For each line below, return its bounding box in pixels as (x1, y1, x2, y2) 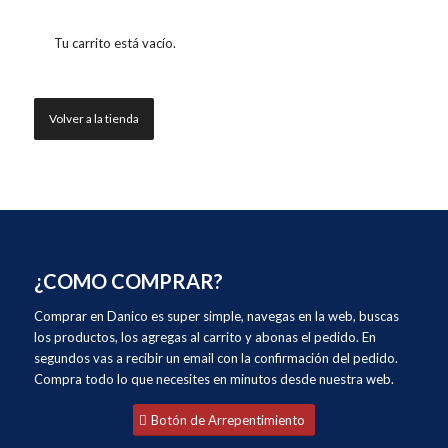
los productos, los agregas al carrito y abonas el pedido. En (34, 329, 376, 346)
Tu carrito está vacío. (53, 35, 176, 51)
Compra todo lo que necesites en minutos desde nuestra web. (34, 371, 394, 388)
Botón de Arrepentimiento (151, 412, 305, 429)
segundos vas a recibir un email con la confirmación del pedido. (34, 350, 398, 367)
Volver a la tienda (48, 111, 139, 126)
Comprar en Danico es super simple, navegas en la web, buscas (34, 308, 399, 325)
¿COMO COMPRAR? (34, 269, 223, 294)
